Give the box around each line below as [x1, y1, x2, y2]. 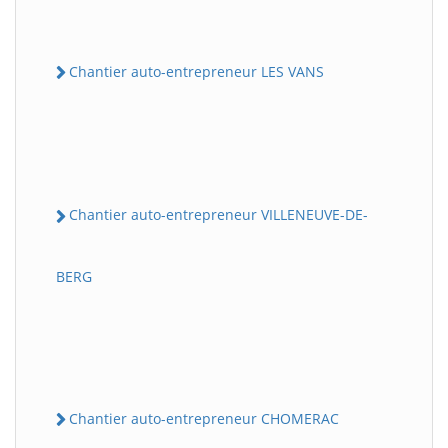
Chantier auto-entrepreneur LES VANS [69, 62, 324, 82]
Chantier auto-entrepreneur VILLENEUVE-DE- [69, 205, 368, 225]
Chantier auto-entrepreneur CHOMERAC [69, 408, 339, 428]
